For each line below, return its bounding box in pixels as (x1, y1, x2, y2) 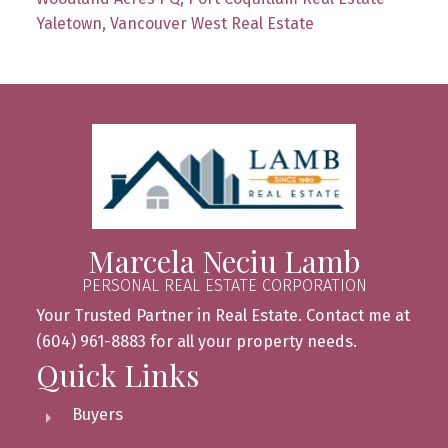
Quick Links (35, 355, 199, 396)
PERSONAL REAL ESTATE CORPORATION (81, 276, 367, 296)
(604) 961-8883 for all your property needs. (35, 332, 357, 352)
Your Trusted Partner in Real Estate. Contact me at (35, 306, 410, 326)
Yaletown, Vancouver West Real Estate (35, 14, 314, 34)
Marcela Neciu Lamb (88, 241, 360, 282)
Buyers (71, 405, 123, 425)
